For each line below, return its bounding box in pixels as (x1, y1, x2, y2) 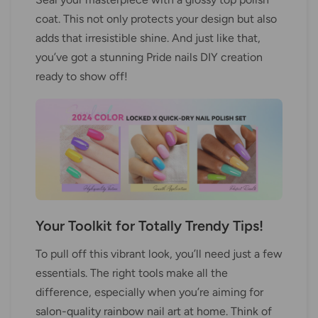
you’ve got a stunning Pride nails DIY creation (35, 50, 263, 65)
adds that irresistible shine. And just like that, (35, 31, 261, 45)
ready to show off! (35, 70, 128, 84)
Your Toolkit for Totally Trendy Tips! (35, 216, 263, 234)
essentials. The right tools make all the (35, 265, 228, 280)
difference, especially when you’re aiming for (35, 285, 263, 299)
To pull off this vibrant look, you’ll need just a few (35, 246, 283, 261)
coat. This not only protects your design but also (35, 12, 277, 26)
